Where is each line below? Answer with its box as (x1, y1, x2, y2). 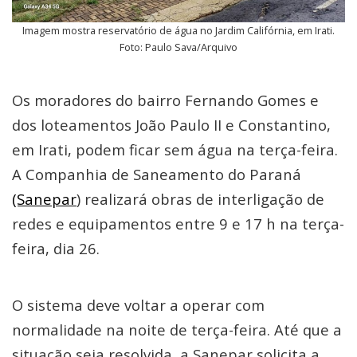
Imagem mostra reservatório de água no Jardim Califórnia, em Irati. (22, 23, 335, 37)
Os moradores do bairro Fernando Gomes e (12, 90, 319, 110)
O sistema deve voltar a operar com (12, 295, 265, 315)
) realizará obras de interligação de (76, 189, 324, 209)
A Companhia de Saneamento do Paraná (12, 164, 301, 184)
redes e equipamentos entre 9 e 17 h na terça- (12, 214, 344, 233)
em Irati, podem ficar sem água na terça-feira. (12, 139, 338, 159)
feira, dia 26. (12, 238, 100, 258)
